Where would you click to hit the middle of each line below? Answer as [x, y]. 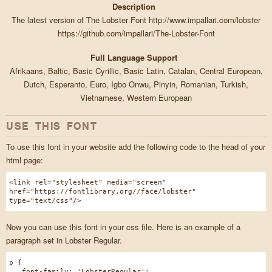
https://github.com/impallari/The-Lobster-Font [136, 33]
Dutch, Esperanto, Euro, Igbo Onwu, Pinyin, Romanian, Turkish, [136, 84]
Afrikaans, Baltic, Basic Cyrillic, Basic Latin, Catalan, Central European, [136, 71]
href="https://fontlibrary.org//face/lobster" [103, 192]
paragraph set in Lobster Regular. [64, 240]
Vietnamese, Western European [136, 98]
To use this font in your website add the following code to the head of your [136, 147]
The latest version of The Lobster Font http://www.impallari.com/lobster [136, 20]
